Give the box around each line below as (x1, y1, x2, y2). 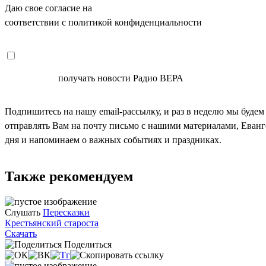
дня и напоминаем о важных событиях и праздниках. (5, 134, 221, 145)
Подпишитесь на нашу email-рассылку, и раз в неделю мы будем (5, 106, 264, 116)
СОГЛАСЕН (5, 72, 56, 83)
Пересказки (43, 207, 90, 217)
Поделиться (64, 239, 112, 249)
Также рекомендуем (5, 168, 133, 184)
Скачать (5, 228, 37, 239)
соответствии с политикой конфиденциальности (5, 17, 202, 27)
